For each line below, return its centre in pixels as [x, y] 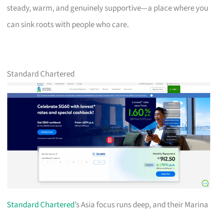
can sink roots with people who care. [68, 24]
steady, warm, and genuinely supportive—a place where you [108, 8]
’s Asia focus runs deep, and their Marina [142, 205]
